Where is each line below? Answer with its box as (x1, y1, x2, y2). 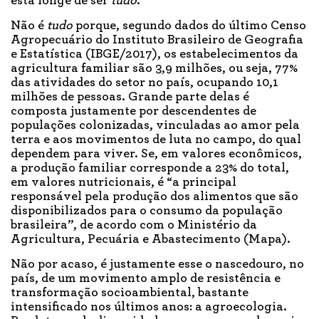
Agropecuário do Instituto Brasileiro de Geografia (11, 33, 303, 47)
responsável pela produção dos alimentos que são (11, 190, 298, 204)
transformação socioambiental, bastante (11, 286, 249, 300)
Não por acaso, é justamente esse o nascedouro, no (11, 258, 304, 271)
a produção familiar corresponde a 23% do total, (11, 162, 289, 175)
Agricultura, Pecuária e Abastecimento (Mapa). (11, 233, 293, 246)
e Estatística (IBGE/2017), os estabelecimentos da (11, 48, 298, 61)
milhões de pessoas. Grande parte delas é (11, 90, 249, 104)
